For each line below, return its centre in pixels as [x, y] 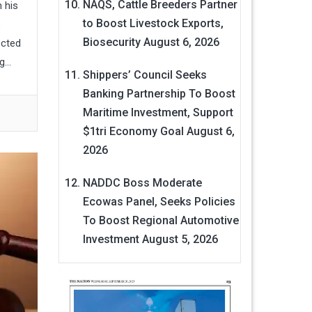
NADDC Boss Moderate [142, 183]
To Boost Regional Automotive [161, 221]
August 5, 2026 [180, 240]
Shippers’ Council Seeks [145, 75]
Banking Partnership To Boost [159, 94]
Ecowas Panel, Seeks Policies [159, 202]
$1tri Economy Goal [133, 132]
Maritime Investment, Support [158, 113]
